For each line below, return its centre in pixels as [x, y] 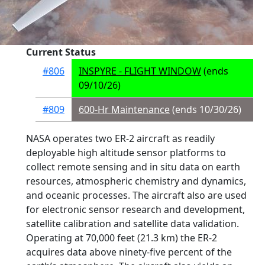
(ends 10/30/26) [206, 109]
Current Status [61, 52]
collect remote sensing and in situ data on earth [133, 167]
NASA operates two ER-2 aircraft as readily [120, 138]
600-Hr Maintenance [124, 109]
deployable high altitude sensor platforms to [126, 153]
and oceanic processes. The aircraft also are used [136, 195]
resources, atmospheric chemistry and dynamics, [136, 181]
